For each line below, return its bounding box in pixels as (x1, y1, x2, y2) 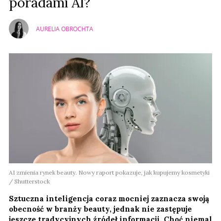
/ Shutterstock (9, 178, 50, 185)
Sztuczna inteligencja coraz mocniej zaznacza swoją (9, 194, 209, 204)
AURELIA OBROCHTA (36, 24, 93, 33)
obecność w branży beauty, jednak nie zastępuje (9, 204, 192, 214)
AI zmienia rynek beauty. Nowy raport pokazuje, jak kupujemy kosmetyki (9, 169, 210, 177)
